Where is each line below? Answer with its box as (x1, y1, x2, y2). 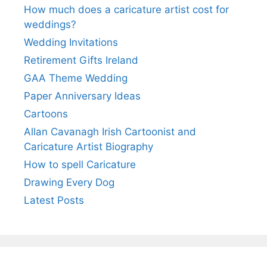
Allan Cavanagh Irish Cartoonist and (24, 125, 196, 138)
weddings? (24, 18, 76, 30)
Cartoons (24, 107, 68, 120)
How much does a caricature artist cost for (24, 3, 229, 15)
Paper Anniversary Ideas (24, 89, 141, 102)
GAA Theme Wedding (24, 72, 128, 84)
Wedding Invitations (24, 36, 118, 48)
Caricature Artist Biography (24, 140, 153, 153)
